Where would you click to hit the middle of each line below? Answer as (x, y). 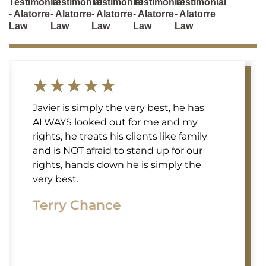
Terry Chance (77, 205)
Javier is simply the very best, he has (118, 107)
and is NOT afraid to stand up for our (118, 150)
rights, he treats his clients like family (120, 136)
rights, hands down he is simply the (117, 164)
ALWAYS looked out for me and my (115, 122)
